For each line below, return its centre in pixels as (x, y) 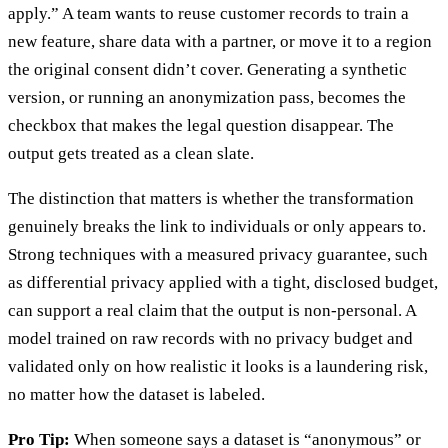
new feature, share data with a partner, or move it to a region (220, 41)
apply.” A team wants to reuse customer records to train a (208, 13)
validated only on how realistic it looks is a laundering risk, (218, 366)
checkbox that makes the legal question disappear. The (201, 125)
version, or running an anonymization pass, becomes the (207, 97)
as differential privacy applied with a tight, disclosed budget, (223, 282)
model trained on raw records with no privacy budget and (210, 338)
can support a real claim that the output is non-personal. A (212, 310)
